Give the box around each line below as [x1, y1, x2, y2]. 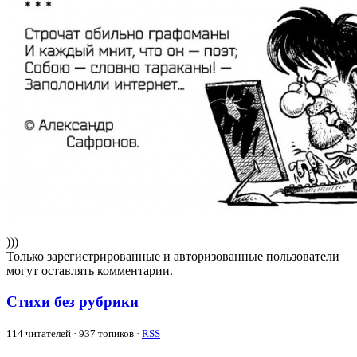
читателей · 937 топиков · [23, 327, 142, 339]
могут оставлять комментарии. [6, 264, 173, 278]
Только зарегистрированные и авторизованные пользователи [6, 249, 339, 264]
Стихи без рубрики [6, 292, 139, 310]
